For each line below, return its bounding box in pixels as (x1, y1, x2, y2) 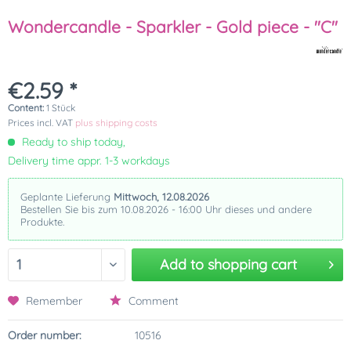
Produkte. (20, 215, 64, 228)
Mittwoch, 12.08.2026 (114, 190, 209, 203)
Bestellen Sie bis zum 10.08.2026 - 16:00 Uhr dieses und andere (20, 203, 312, 215)
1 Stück (46, 102, 75, 114)
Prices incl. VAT (8, 117, 75, 128)
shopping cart (207, 255, 297, 273)
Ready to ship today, (19, 135, 125, 149)
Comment (125, 294, 179, 308)
